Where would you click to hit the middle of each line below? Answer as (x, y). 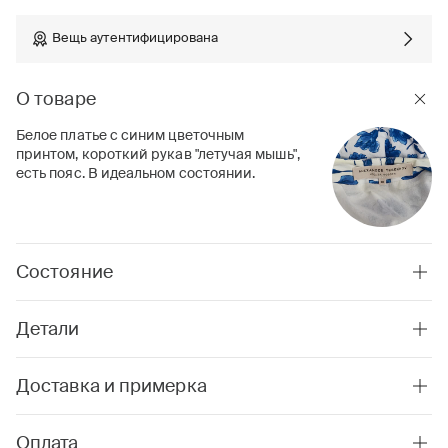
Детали (48, 330)
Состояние (64, 273)
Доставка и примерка (111, 387)
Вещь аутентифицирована (135, 38)
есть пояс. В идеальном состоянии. (136, 174)
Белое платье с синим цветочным (130, 136)
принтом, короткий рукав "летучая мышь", (158, 155)
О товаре (56, 100)
